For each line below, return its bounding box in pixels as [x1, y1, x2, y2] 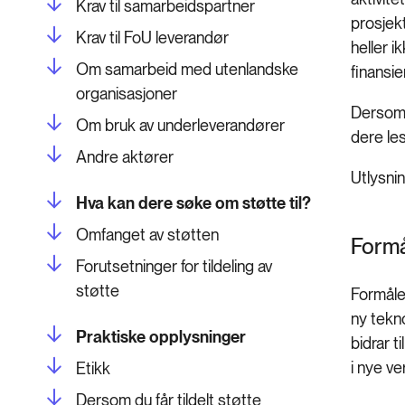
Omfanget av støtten [76, 224, 219, 244]
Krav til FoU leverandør [76, 27, 229, 47]
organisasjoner [76, 83, 177, 103]
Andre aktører [76, 146, 174, 166]
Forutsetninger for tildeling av [76, 256, 272, 276]
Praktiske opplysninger [76, 326, 246, 346]
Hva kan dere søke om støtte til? [76, 193, 311, 212]
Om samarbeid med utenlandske [76, 59, 298, 79]
